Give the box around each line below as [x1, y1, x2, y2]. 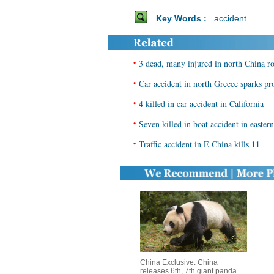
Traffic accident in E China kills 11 [139, 138, 260, 150]
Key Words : [155, 13, 212, 23]
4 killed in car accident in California [139, 98, 264, 109]
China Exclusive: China [139, 258, 218, 267]
